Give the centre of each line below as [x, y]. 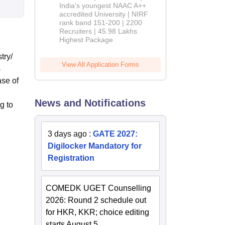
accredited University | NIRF [104, 14]
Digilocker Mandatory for [95, 146]
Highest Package [86, 40]
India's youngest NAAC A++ [103, 6]
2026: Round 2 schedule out [96, 200]
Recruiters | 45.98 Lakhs [98, 31]
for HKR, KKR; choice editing [98, 212]
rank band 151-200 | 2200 [101, 23]
